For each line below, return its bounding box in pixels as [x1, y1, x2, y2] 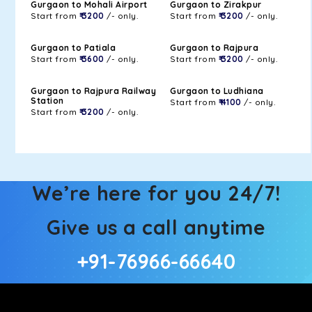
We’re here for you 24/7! [31, 180, 281, 205]
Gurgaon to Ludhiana [170, 86, 264, 96]
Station [31, 95, 64, 106]
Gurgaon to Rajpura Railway [31, 86, 156, 96]
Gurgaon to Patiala [31, 42, 116, 53]
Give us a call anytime [47, 214, 265, 240]
